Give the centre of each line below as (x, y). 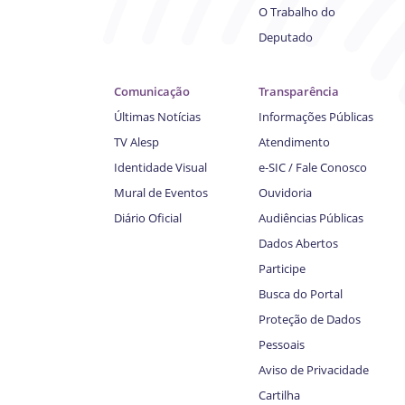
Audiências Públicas (311, 218)
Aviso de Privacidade (314, 370)
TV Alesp (137, 142)
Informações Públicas (316, 117)
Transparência (299, 92)
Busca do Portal (301, 294)
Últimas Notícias (157, 117)
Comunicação (152, 92)
